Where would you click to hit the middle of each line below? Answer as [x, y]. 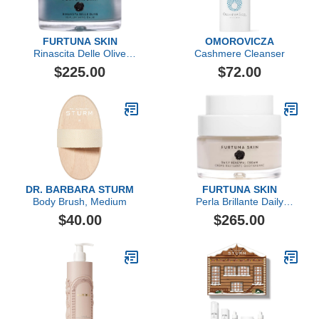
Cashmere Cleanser [239, 53]
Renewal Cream [239, 214]
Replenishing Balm [80, 66]
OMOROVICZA [239, 41]
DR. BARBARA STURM [80, 189]
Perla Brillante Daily [239, 202]
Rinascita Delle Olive [80, 53]
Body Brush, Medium [80, 202]
